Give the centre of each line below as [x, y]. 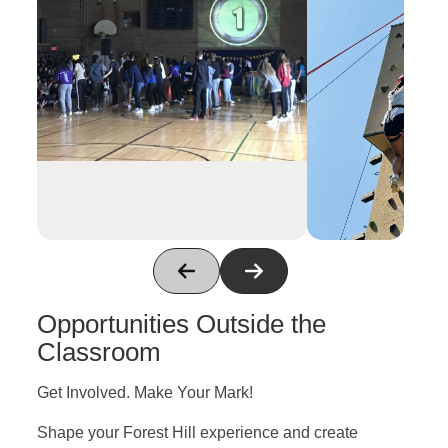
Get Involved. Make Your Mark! [144, 392]
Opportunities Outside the [181, 323]
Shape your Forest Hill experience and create [197, 432]
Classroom [98, 351]
